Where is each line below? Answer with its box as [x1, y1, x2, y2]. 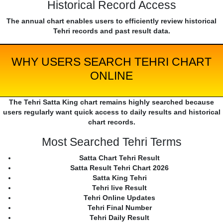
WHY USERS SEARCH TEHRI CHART [11, 55, 212, 69]
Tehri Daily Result [90, 214, 149, 222]
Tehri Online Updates [84, 194, 155, 202]
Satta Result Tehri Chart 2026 [70, 164, 169, 172]
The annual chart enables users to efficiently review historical [6, 17, 217, 25]
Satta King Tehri [92, 174, 147, 182]
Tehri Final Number [87, 204, 152, 212]
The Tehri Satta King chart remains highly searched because [9, 98, 214, 107]
